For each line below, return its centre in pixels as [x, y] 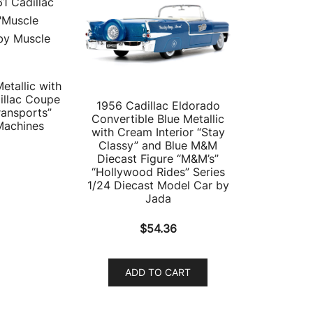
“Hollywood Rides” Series [158, 172]
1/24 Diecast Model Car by [158, 185]
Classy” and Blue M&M [158, 145]
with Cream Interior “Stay [158, 132]
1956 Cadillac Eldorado [158, 105]
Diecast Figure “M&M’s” [158, 158]
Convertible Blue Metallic [158, 118]
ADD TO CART [158, 272]
